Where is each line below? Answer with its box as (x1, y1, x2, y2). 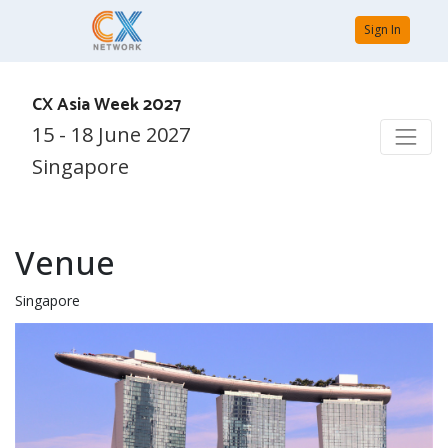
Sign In (364, 21, 401, 39)
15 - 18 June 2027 (32, 121, 190, 149)
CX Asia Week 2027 (32, 91, 181, 120)
